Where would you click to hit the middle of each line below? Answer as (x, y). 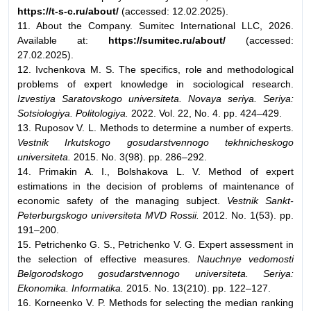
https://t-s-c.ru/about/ (68, 11)
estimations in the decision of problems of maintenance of (155, 186)
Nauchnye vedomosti (245, 259)
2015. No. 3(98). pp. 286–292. (139, 157)
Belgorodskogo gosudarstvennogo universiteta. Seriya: (155, 273)
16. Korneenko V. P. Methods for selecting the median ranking (155, 302)
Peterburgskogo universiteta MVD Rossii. (108, 215)
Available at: (63, 40)
